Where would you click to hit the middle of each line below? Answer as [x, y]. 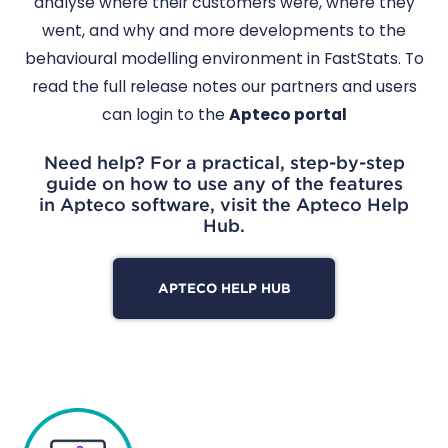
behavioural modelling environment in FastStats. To [224, 59]
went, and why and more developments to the [224, 31]
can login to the [165, 115]
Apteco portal [287, 115]
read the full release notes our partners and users [224, 87]
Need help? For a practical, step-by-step [224, 162]
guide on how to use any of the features [224, 183]
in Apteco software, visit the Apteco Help [224, 204]
